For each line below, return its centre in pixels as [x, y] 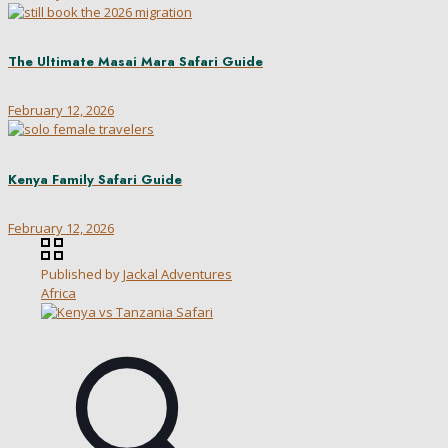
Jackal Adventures [177, 274]
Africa [58, 293]
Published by [80, 274]
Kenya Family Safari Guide [95, 179]
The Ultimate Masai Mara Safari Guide [135, 62]
